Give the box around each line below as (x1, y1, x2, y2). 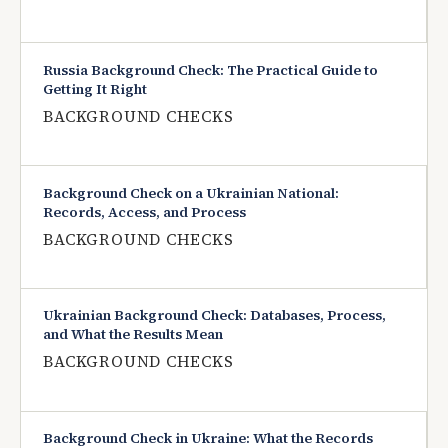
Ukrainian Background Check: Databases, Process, (43, 305, 387, 326)
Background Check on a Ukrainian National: (43, 182, 340, 203)
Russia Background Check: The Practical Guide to (43, 59, 379, 80)
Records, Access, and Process (43, 201, 247, 222)
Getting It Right (43, 78, 148, 99)
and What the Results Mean (43, 324, 224, 345)
